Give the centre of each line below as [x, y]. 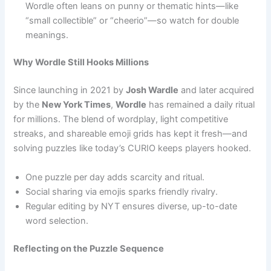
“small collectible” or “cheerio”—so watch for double [132, 20]
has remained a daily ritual [201, 105]
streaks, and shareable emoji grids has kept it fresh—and [131, 134]
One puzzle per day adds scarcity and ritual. [115, 177]
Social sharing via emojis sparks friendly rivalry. [122, 191]
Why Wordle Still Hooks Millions [81, 63]
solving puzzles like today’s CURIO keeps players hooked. [132, 149]
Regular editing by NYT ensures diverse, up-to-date [132, 206]
